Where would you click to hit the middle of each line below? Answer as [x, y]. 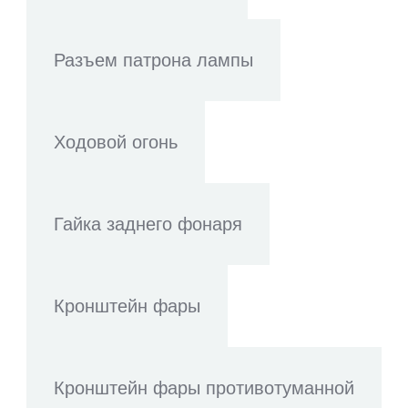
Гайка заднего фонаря [148, 224]
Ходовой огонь [116, 142]
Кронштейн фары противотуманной [204, 388]
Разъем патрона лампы [153, 60]
